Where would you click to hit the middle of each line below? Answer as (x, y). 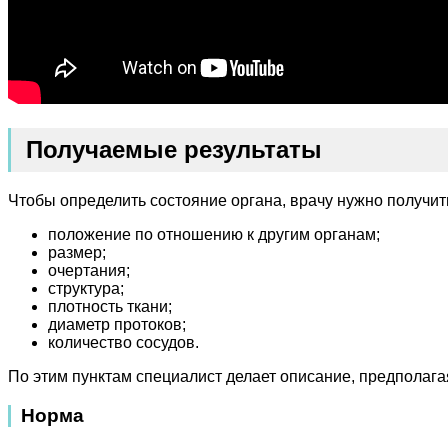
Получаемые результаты (174, 150)
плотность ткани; (110, 307)
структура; (86, 289)
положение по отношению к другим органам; (214, 235)
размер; (77, 253)
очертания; (89, 271)
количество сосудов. (123, 343)
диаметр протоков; (117, 325)
